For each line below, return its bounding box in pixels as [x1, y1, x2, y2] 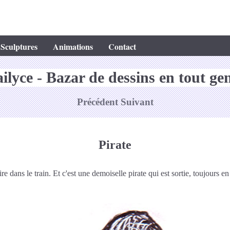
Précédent [76, 97, 121, 108]
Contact [108, 41, 136, 53]
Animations [53, 41, 93, 53]
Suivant [120, 97, 154, 108]
